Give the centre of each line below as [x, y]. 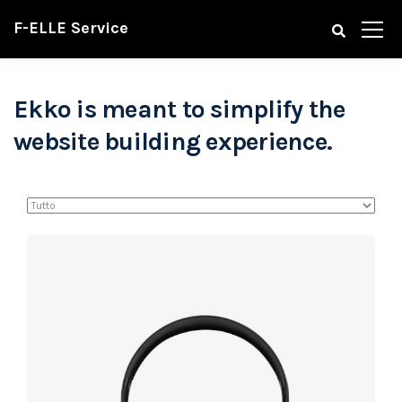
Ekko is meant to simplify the [179, 109]
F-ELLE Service [71, 28]
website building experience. [173, 141]
